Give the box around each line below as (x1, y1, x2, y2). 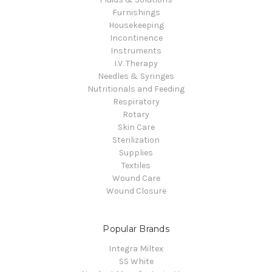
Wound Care (112, 172, 160, 183)
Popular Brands (103, 223, 169, 234)
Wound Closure (106, 185, 166, 196)
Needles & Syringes (98, 70, 174, 81)
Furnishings (112, 7, 160, 18)
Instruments (110, 45, 161, 56)
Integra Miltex (109, 243, 163, 254)
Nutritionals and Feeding (87, 83, 185, 94)
